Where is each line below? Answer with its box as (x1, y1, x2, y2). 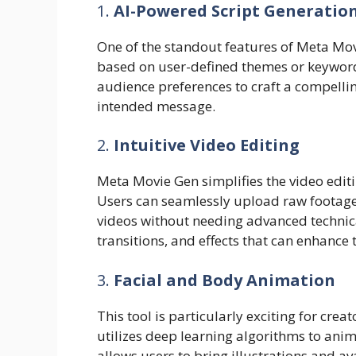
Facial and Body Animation (114, 269, 335, 291)
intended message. (97, 96, 215, 115)
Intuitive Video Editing (114, 134, 300, 156)
